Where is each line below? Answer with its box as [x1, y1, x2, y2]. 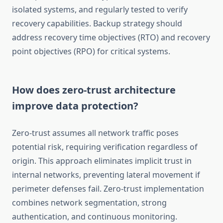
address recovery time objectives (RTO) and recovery [12, 32, 210, 43]
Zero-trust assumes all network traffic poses [12, 127, 179, 139]
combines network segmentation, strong [12, 197, 167, 209]
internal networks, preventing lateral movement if [12, 169, 200, 181]
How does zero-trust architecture [12, 83, 176, 97]
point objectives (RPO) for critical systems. [12, 46, 170, 57]
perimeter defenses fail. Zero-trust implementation [12, 183, 204, 195]
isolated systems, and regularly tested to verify [12, 4, 188, 15]
